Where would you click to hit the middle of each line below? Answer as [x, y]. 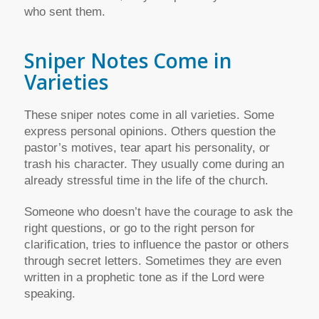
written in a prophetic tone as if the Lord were [144, 277]
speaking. [49, 293]
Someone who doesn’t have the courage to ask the [158, 211]
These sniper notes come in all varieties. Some [149, 115]
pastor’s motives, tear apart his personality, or [147, 148]
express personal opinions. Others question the [150, 132]
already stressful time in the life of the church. [146, 181]
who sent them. [64, 11]
